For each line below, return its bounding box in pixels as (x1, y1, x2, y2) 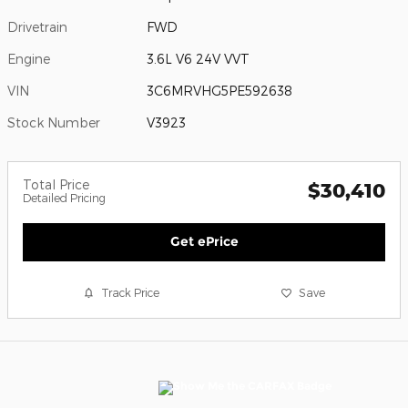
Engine (7, 51, 50, 67)
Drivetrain (7, 19, 67, 36)
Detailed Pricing (23, 191, 106, 205)
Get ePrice (169, 233, 239, 250)
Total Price (23, 177, 89, 193)
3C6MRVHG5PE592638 (147, 83, 293, 99)
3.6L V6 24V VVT (147, 51, 250, 67)
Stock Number (7, 115, 100, 131)
